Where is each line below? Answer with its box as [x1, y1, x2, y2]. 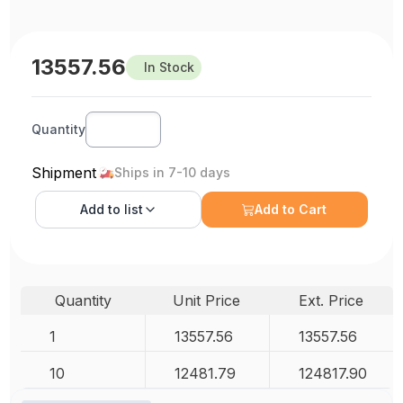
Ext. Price [298, 291, 363, 310]
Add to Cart [255, 201, 327, 218]
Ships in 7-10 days [114, 165, 231, 181]
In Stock [144, 59, 195, 76]
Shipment [31, 164, 97, 183]
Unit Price [173, 291, 241, 310]
